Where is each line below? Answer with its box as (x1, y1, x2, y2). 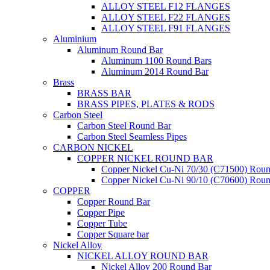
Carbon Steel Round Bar (77, 121, 171, 131)
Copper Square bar (77, 229, 149, 239)
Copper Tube (77, 218, 127, 228)
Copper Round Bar (77, 196, 150, 207)
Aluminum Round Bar (77, 45, 163, 55)
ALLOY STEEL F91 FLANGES (101, 23, 230, 33)
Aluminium (53, 34, 96, 44)
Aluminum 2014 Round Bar (101, 66, 209, 77)
